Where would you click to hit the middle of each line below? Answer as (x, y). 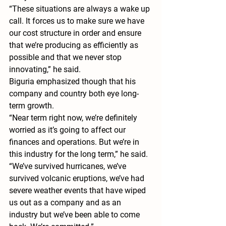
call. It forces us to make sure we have (78, 21)
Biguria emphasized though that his (73, 82)
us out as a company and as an (66, 203)
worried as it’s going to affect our (68, 130)
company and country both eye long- (74, 94)
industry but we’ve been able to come (75, 215)
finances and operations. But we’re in (75, 142)
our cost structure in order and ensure (76, 33)
